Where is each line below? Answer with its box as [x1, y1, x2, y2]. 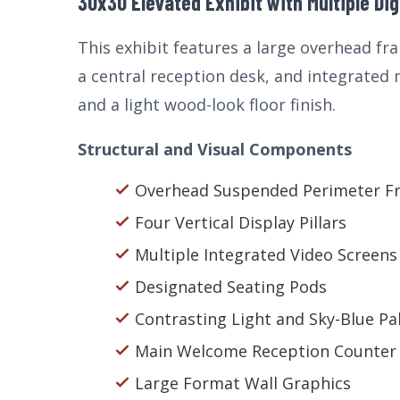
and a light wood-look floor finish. [78, 94, 336, 115]
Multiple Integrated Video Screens [135, 244, 397, 265]
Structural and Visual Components [78, 138, 352, 160]
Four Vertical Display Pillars [135, 212, 346, 233]
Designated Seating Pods [135, 276, 327, 297]
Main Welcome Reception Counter [135, 340, 396, 362]
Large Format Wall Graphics [135, 372, 351, 394]
